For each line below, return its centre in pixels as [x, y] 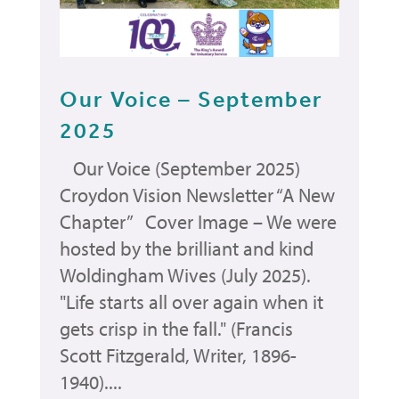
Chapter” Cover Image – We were [199, 222]
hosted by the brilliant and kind [187, 249]
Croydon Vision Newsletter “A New [198, 195]
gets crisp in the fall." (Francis [177, 329]
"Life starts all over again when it [192, 302]
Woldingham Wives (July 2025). [186, 276]
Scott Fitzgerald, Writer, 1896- [179, 356]
